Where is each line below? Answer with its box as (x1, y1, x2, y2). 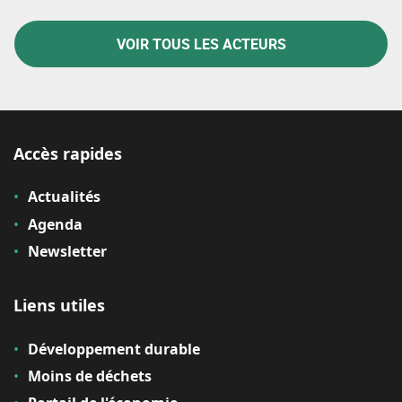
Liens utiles (13, 294, 105, 317)
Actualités (28, 187, 100, 207)
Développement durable (28, 338, 200, 359)
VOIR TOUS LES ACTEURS (116, 34, 286, 54)
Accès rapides (13, 143, 122, 164)
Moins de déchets (28, 365, 152, 386)
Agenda (28, 214, 83, 234)
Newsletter (28, 241, 107, 262)
